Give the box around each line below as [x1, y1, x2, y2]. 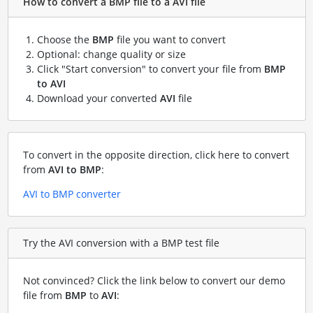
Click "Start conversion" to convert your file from [36, 61, 264, 75]
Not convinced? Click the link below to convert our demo [22, 273, 285, 287]
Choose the [36, 32, 92, 46]
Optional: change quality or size [36, 47, 186, 61]
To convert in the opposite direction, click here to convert [22, 147, 289, 161]
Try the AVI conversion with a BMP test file [22, 236, 219, 250]
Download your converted [36, 91, 160, 105]
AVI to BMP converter [22, 187, 121, 201]
